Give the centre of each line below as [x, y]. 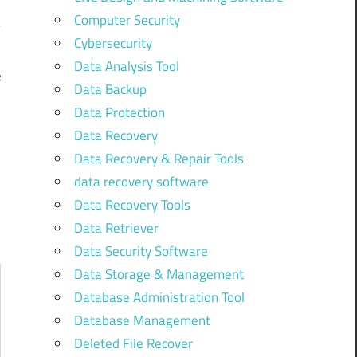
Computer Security [127, 20]
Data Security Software [141, 251]
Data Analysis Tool [126, 67]
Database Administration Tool [159, 298]
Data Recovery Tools [132, 205]
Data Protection [119, 113]
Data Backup [110, 90]
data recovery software [141, 182]
